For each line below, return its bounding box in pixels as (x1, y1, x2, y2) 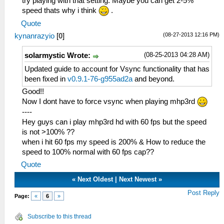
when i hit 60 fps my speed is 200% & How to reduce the (22, 138, 205, 146)
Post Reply (187, 189, 220, 197)
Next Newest (119, 175, 157, 183)
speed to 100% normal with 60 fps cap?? (22, 148, 154, 156)
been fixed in (24, 74, 67, 83)
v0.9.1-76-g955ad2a (67, 74, 134, 83)
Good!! (22, 87, 44, 95)
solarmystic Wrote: (24, 51, 92, 60)
